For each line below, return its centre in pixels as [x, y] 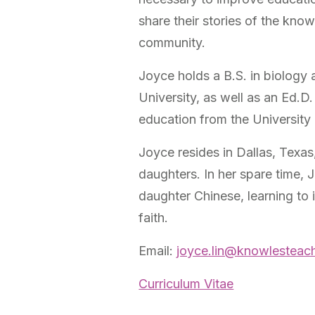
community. [172, 43]
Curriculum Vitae [186, 284]
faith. [154, 218]
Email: [158, 251]
